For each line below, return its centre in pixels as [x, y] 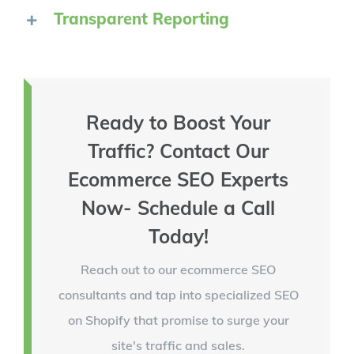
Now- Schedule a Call [178, 208]
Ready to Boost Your [178, 123]
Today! [178, 237]
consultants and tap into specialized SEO [178, 295]
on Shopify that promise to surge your [178, 320]
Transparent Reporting [141, 19]
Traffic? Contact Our [178, 151]
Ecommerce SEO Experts [178, 180]
